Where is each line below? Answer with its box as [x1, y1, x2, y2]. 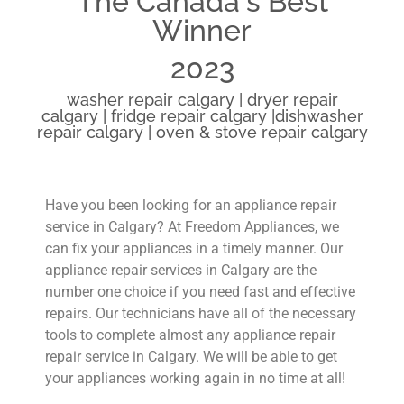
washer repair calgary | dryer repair [66, 89, 338, 109]
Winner [152, 13, 252, 47]
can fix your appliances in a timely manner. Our [45, 239, 343, 257]
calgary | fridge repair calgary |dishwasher [41, 106, 363, 125]
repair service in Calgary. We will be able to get [45, 347, 337, 365]
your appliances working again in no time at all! [45, 369, 345, 387]
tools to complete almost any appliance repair [45, 326, 335, 344]
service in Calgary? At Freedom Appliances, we [45, 217, 339, 235]
